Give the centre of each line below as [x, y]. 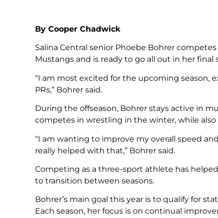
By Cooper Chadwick [78, 29]
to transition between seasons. [95, 181]
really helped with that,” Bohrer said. [105, 150]
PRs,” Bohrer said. [69, 90]
